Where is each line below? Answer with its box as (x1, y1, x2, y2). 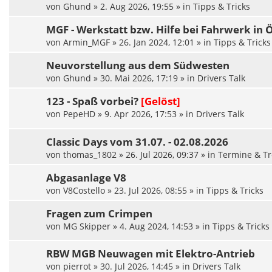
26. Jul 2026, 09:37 (126, 148, 199, 160)
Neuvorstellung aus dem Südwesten (46, 58, 229, 73)
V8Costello (63, 184, 105, 196)
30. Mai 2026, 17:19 (100, 72, 178, 84)
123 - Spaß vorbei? (46, 94, 138, 109)
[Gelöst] (141, 94, 180, 109)
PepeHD (63, 108, 95, 120)
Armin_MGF (63, 36, 110, 49)
